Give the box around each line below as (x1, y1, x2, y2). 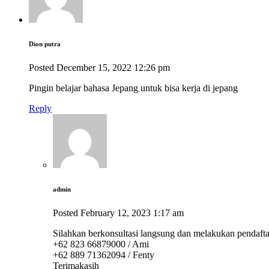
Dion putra (29, 40, 61, 47)
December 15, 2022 (56, 62, 131, 73)
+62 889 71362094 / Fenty (53, 249, 154, 260)
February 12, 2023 (80, 207, 151, 218)
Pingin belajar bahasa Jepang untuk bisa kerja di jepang (29, 82, 238, 93)
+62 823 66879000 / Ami (53, 238, 149, 249)
